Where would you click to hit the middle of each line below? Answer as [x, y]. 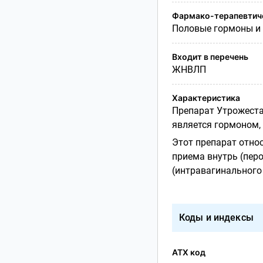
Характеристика [206, 97]
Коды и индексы [216, 217]
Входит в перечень [210, 56]
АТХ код [188, 252]
